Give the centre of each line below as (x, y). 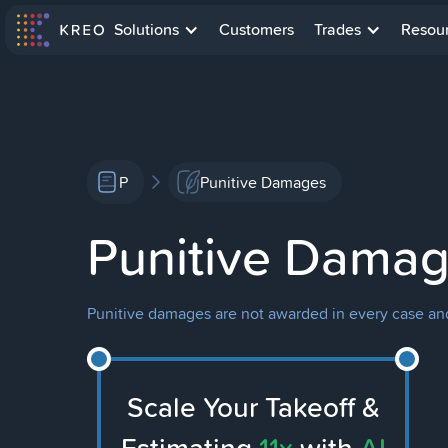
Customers (256, 29)
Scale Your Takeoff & (253, 407)
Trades (337, 29)
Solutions (146, 29)
